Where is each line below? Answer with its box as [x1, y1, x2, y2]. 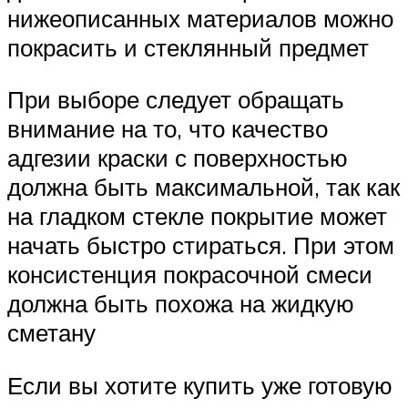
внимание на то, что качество [7, 114, 328, 144]
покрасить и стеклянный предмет [7, 32, 369, 62]
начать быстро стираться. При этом [7, 230, 394, 260]
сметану [7, 318, 96, 348]
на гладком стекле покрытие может [7, 201, 387, 231]
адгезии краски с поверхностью [7, 143, 348, 173]
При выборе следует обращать [7, 85, 344, 115]
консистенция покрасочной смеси [7, 260, 372, 290]
